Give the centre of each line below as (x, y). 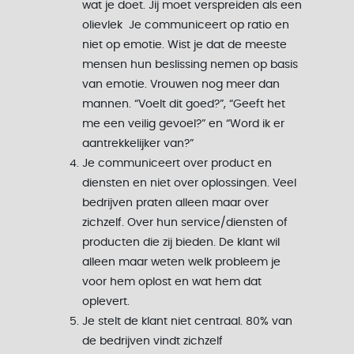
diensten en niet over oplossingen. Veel (189, 183)
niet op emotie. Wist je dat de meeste (185, 45)
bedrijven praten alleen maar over (175, 203)
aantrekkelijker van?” (138, 144)
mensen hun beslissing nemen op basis (190, 65)
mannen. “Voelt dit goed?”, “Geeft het (184, 104)
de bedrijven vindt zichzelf (153, 341)
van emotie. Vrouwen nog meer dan (181, 85)
